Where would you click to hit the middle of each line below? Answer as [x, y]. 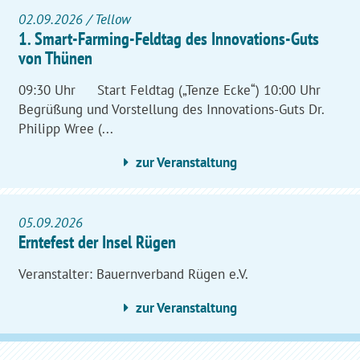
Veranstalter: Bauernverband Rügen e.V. [133, 274]
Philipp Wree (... [66, 129]
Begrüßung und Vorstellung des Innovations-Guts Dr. [171, 110]
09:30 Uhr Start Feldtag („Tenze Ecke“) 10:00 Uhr [179, 90]
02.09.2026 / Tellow [75, 20]
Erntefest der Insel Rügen [97, 242]
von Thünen [55, 58]
